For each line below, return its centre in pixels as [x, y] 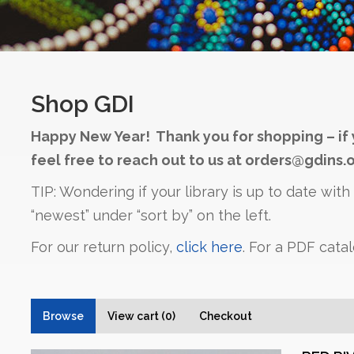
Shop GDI [83, 104]
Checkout [226, 316]
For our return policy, [104, 247]
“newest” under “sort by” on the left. [151, 216]
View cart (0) [141, 316]
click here [209, 247]
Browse [63, 316]
